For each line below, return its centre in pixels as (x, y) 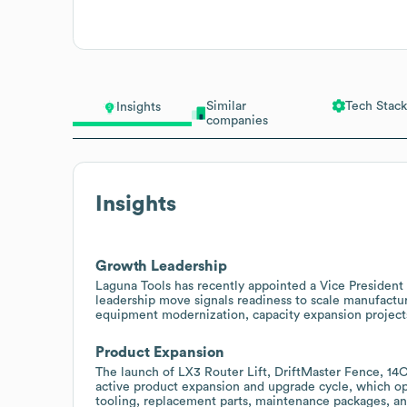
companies (237, 120)
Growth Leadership (161, 266)
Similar (226, 106)
